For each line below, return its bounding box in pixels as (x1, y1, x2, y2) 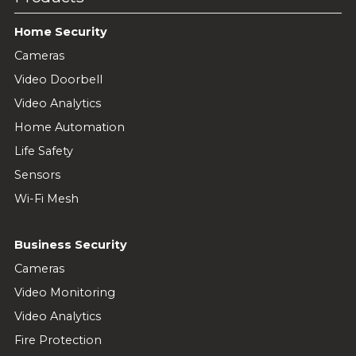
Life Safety (14, 143, 73, 158)
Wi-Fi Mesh (14, 191, 79, 206)
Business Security (14, 237, 127, 252)
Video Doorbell (14, 72, 103, 87)
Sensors (14, 167, 60, 182)
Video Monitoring (14, 284, 115, 300)
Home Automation (14, 119, 125, 134)
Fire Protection (14, 332, 102, 347)
